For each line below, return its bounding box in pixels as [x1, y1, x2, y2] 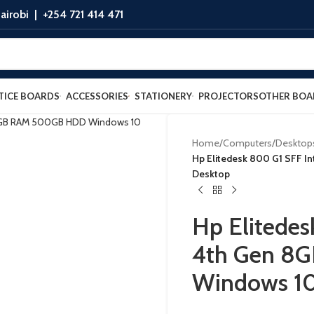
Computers [223, 137, 272, 149]
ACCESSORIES [66, 90, 128, 102]
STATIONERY [135, 90, 192, 102]
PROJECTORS [198, 90, 259, 102]
